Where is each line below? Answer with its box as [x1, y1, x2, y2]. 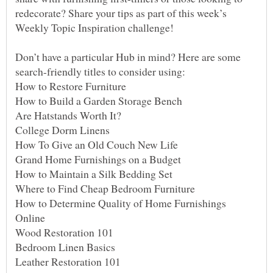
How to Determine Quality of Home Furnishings [15, 196, 226, 211]
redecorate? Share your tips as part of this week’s [15, 5, 227, 21]
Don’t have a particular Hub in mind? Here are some [15, 49, 241, 65]
